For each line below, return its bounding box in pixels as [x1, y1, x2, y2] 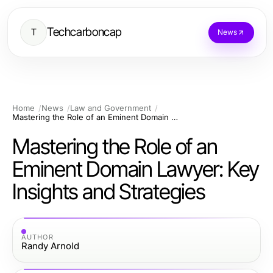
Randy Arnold [21, 239, 79, 252]
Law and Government [70, 103, 151, 113]
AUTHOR [21, 232, 54, 241]
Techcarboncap [47, 25, 122, 39]
